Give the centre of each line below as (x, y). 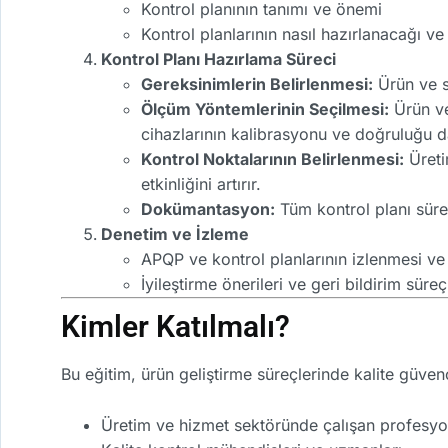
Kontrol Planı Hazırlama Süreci (218, 59)
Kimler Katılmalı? (175, 327)
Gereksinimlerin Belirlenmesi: (257, 84)
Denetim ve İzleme (175, 234)
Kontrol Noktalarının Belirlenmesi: (272, 159)
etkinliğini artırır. (201, 184)
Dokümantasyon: (208, 209)
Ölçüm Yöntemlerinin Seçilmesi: (265, 109)
